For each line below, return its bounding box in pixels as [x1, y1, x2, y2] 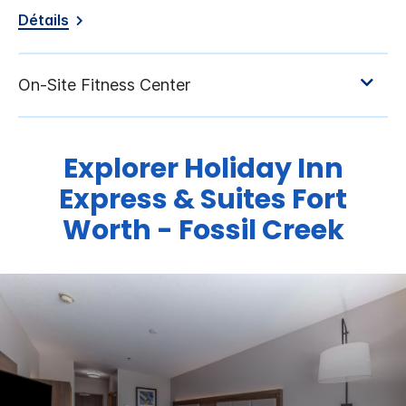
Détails [18, 11, 69, 30]
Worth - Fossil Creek [62, 211, 344, 250]
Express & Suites [59, 180, 286, 219]
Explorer [63, 150, 184, 188]
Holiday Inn [183, 150, 343, 188]
